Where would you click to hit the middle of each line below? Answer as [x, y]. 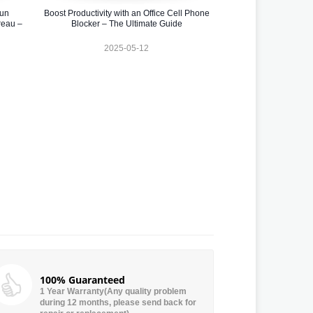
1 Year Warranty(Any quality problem [113, 292]
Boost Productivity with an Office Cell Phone [126, 14]
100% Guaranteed [82, 280]
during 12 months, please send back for [118, 303]
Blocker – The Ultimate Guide [126, 24]
